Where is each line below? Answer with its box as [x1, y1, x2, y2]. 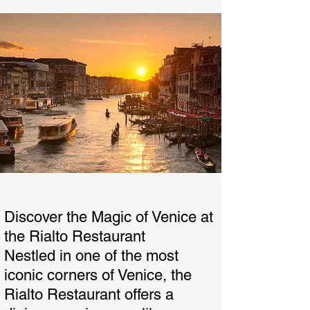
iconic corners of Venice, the [4, 266, 192, 284]
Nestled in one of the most [4, 247, 179, 264]
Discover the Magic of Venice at [4, 208, 213, 226]
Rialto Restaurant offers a [4, 286, 174, 303]
